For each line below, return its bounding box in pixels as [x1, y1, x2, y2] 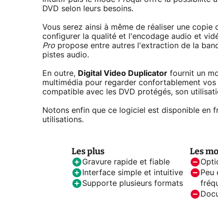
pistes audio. [42, 51, 89, 59]
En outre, [42, 70, 78, 78]
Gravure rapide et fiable [82, 158, 170, 166]
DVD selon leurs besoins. [42, 5, 133, 13]
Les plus [72, 146, 105, 157]
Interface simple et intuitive [82, 169, 183, 177]
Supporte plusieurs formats [82, 180, 183, 188]
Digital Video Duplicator [78, 70, 167, 78]
